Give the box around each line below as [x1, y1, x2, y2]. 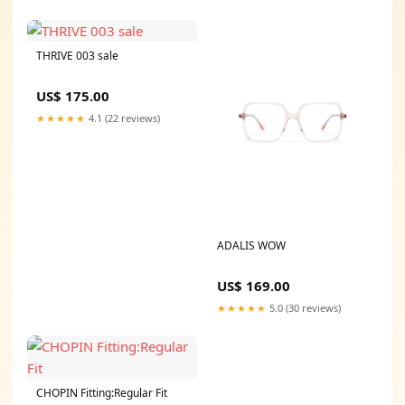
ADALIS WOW [217, 238, 286, 254]
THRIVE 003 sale [36, 47, 118, 63]
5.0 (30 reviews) [267, 301, 341, 316]
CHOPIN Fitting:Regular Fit [36, 385, 167, 401]
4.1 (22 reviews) [86, 110, 160, 125]
